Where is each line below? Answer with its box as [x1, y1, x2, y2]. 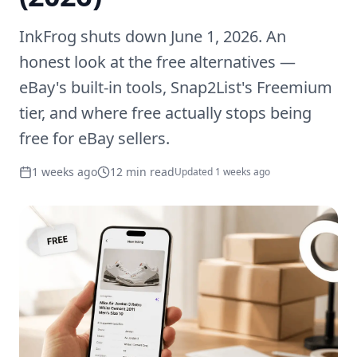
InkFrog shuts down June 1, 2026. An [19, 25, 286, 47]
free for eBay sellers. [19, 127, 170, 149]
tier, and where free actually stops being [19, 102, 312, 124]
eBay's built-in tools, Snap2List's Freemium [19, 76, 332, 98]
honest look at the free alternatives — [19, 51, 296, 73]
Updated [175, 165, 215, 178]
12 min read [110, 164, 175, 179]
